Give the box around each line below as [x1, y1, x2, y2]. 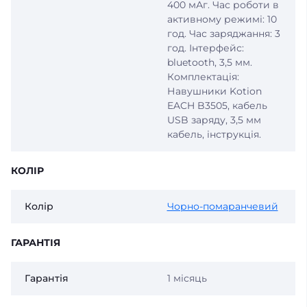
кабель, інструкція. [167, 128, 261, 141]
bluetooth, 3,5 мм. [167, 56, 252, 69]
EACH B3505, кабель [167, 99, 267, 112]
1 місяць [167, 272, 207, 285]
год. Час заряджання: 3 [167, 27, 280, 40]
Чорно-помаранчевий [167, 200, 278, 213]
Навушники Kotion [167, 85, 262, 98]
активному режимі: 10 [167, 13, 277, 26]
